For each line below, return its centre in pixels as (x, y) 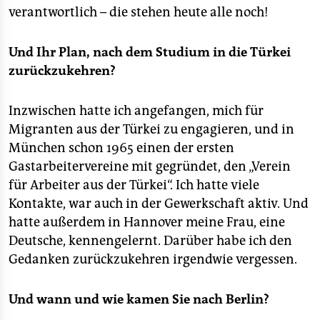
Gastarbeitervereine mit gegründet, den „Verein (150, 166)
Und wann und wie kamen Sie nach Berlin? (139, 299)
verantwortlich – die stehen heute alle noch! (139, 12)
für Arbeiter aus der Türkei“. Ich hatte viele (134, 185)
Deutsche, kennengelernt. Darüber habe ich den (150, 241)
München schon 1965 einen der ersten (121, 148)
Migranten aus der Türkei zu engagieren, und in (151, 129)
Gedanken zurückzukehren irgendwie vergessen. (153, 259)
